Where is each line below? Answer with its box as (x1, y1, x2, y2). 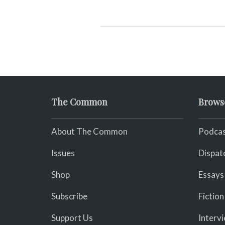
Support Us (51, 212, 93, 223)
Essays (198, 169, 224, 180)
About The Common (51, 126, 128, 137)
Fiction (198, 190, 224, 201)
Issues (51, 147, 75, 158)
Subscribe (51, 190, 87, 201)
